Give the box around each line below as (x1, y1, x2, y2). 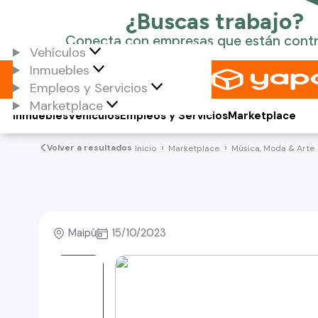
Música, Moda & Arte (231, 142, 314, 154)
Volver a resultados (46, 142, 132, 153)
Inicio (134, 142, 156, 154)
